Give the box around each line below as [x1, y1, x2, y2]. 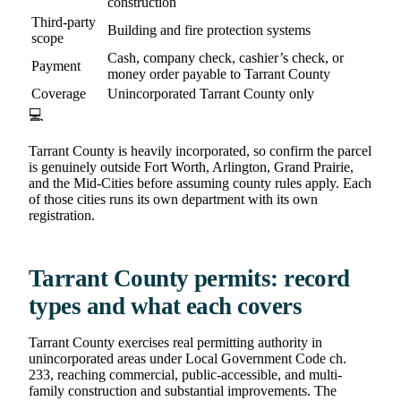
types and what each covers [29, 292, 302, 320]
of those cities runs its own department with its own [29, 191, 318, 207]
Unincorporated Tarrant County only [107, 85, 314, 101]
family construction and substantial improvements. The [29, 382, 337, 398]
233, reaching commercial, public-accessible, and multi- [29, 366, 342, 382]
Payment [31, 57, 81, 73]
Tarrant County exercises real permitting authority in [29, 334, 322, 350]
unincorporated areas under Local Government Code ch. [29, 350, 346, 366]
